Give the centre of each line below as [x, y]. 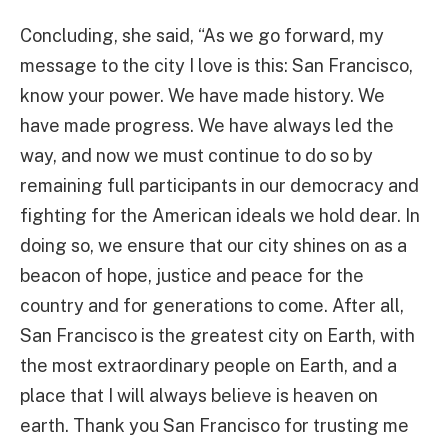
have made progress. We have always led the [207, 125]
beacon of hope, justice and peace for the [192, 275]
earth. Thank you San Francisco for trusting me [214, 425]
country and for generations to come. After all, [212, 305]
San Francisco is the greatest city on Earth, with [217, 335]
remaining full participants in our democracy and [219, 185]
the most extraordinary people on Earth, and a [208, 365]
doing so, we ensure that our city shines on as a [213, 245]
